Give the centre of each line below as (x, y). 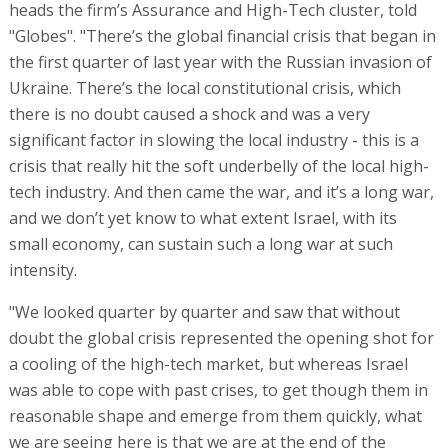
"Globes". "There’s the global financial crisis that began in (222, 35)
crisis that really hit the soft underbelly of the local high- (218, 165)
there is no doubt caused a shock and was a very (189, 113)
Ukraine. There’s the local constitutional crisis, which (204, 87)
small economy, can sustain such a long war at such (200, 243)
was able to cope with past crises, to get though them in (218, 389)
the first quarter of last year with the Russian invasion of (220, 61)
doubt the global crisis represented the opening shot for (221, 337)
